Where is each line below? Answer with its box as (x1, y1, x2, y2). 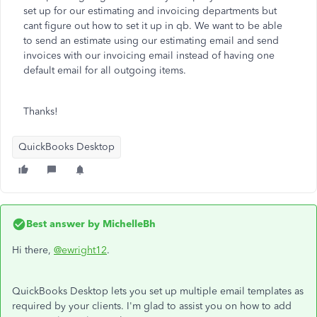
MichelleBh (100, 218, 156, 230)
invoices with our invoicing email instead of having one (23, 50, 275, 62)
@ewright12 (54, 244, 107, 256)
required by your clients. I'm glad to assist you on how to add (12, 300, 292, 312)
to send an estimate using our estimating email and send (23, 35, 279, 47)
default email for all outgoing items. (23, 64, 186, 76)
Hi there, (12, 244, 54, 256)
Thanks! (23, 105, 61, 117)
